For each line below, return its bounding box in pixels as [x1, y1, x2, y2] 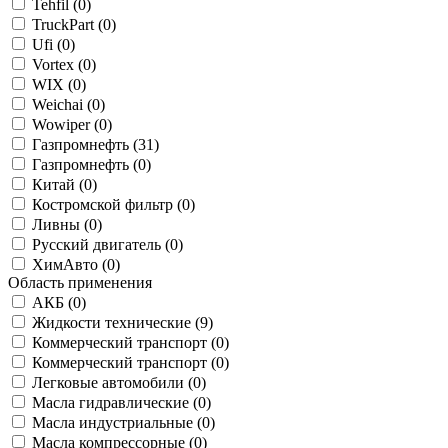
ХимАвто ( [32, 256, 107, 274]
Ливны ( [32, 216, 89, 234]
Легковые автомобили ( [32, 374, 193, 392]
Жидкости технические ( [32, 314, 200, 332]
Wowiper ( [32, 116, 99, 134]
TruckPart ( [32, 16, 103, 34]
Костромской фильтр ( [32, 196, 182, 214]
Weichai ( [32, 96, 92, 114]
